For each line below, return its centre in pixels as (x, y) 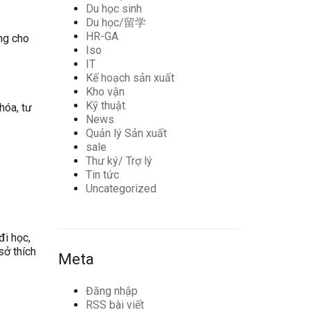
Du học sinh (113, 9)
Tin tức (102, 175)
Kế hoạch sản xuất (130, 78)
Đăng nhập (111, 291)
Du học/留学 (116, 22)
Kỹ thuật (105, 106)
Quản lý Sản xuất (126, 133)
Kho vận (105, 92)
